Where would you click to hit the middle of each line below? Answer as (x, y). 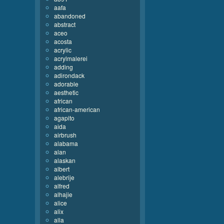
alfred (62, 186)
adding (63, 67)
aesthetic (66, 92)
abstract (65, 24)
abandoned (70, 16)
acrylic (63, 50)
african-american (77, 109)
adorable (66, 84)
